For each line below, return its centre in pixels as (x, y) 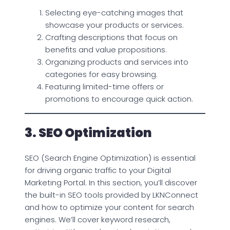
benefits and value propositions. (106, 49)
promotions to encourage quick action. (119, 99)
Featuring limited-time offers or (104, 86)
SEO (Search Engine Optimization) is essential (110, 158)
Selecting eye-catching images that (114, 12)
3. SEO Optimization (88, 132)
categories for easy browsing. (101, 74)
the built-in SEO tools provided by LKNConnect (111, 195)
